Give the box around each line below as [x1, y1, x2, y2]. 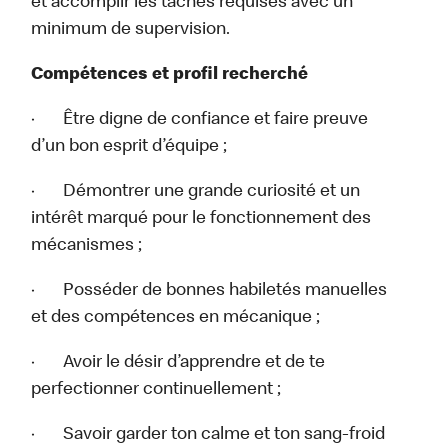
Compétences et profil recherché [31, 66, 309, 85]
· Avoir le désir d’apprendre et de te [31, 354, 326, 373]
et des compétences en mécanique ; [31, 309, 321, 328]
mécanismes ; [31, 237, 143, 256]
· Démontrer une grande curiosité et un [31, 183, 361, 202]
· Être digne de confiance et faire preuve [31, 111, 369, 130]
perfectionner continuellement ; [31, 381, 282, 400]
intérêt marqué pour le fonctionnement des [31, 210, 372, 229]
